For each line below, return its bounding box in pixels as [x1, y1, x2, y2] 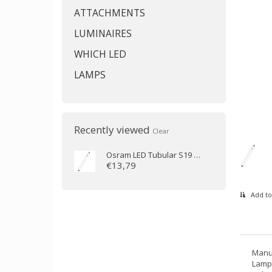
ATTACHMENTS [74, 6, 145, 19]
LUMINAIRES [74, 27, 132, 40]
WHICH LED [74, 47, 126, 61]
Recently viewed [74, 123, 152, 137]
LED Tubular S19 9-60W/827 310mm [131, 149, 194, 160]
